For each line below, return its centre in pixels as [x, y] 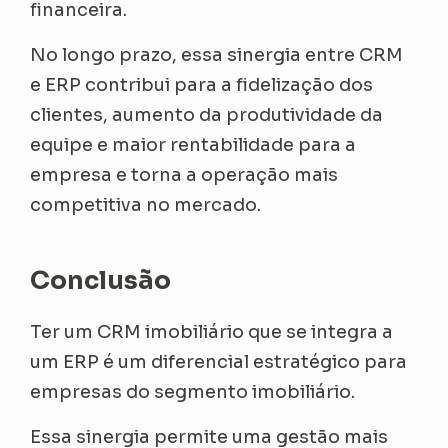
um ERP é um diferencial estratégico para [219, 362]
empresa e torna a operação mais [184, 175]
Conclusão [101, 281]
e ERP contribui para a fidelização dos [202, 85]
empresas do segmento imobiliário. [193, 392]
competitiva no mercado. [146, 205]
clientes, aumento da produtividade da [207, 115]
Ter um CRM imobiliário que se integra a [212, 332]
